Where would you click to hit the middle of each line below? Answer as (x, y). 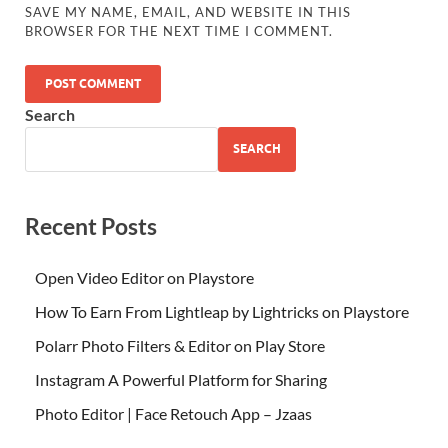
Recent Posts (91, 225)
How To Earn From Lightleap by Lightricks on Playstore (222, 312)
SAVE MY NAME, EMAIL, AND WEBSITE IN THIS (188, 11)
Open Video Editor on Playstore (144, 278)
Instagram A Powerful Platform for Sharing (181, 380)
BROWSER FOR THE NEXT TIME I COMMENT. (179, 30)
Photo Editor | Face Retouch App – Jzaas (173, 414)
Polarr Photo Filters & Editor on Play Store (180, 346)
